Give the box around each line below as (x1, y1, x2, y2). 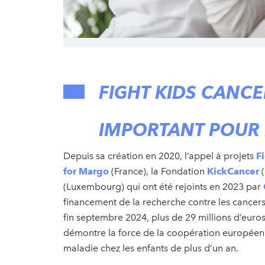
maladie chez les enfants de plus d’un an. (63, 242, 238, 254)
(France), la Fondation (109, 165, 207, 177)
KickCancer (207, 165, 259, 177)
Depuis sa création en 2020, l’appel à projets (63, 150, 256, 161)
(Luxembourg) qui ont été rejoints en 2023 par (63, 180, 263, 192)
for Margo (63, 165, 109, 177)
